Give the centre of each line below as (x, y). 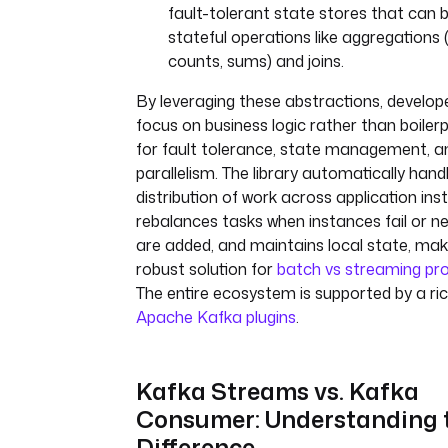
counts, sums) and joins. (256, 61)
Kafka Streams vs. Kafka (277, 391)
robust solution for (206, 269)
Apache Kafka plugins (216, 317)
